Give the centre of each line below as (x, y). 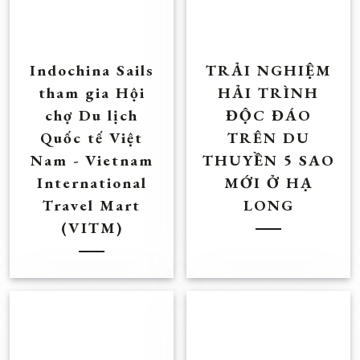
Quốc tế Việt (92, 138)
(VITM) (92, 228)
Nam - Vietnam (92, 160)
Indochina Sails (92, 70)
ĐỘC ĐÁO (268, 115)
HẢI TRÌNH (268, 93)
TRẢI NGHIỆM (268, 70)
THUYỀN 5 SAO (268, 160)
